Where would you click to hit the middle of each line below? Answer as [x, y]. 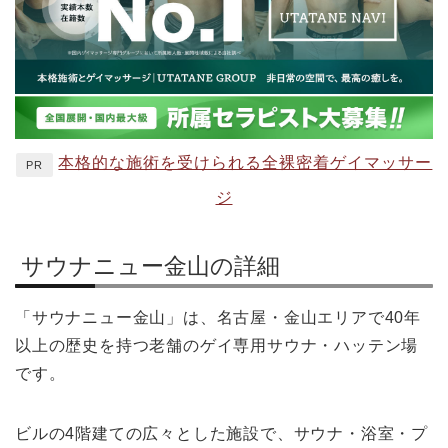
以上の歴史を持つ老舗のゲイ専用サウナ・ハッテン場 [217, 345]
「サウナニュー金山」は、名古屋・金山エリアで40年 [218, 317]
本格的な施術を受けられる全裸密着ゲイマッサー [245, 163]
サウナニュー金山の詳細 [150, 265]
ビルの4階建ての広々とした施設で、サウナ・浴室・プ [221, 433]
